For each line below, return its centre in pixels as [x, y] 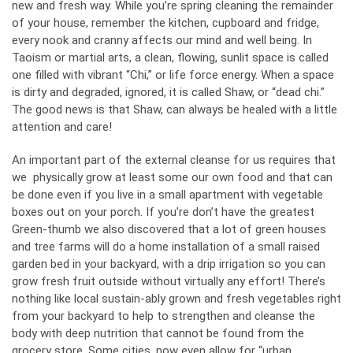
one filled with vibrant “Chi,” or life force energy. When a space [173, 75]
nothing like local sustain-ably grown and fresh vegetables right [176, 298]
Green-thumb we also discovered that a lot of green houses [169, 229]
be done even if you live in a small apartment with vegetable [167, 194]
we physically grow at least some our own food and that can [172, 177]
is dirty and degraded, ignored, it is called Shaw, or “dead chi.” [168, 93]
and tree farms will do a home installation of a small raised [166, 246]
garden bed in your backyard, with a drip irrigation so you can [169, 264]
